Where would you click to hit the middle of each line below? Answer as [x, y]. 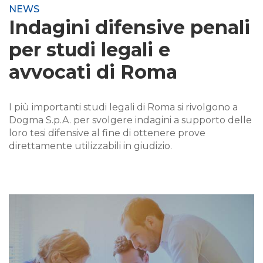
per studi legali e [90, 50]
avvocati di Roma [93, 72]
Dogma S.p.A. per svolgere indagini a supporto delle [130, 120]
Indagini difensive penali [129, 28]
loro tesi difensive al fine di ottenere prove [107, 133]
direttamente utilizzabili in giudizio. [90, 146]
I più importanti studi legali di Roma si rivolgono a [123, 107]
